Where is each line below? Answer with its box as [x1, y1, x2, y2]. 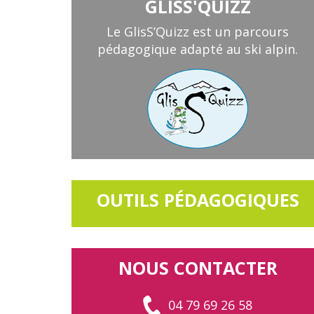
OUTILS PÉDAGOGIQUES [96, 188, 299, 212]
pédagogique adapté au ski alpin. [97, 41, 298, 57]
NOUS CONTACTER [118, 256, 278, 280]
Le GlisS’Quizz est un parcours [107, 23, 289, 40]
